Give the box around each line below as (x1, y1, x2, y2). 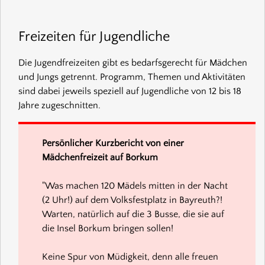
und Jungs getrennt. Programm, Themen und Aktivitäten (18, 71, 245, 82)
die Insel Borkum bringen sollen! (42, 222, 173, 234)
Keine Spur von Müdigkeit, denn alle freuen (42, 251, 218, 262)
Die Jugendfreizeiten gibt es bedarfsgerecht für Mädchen (18, 57, 247, 68)
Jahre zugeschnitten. (18, 99, 101, 111)
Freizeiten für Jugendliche (18, 28, 170, 44)
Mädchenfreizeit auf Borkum (42, 151, 158, 163)
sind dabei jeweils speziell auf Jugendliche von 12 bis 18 (18, 85, 241, 96)
